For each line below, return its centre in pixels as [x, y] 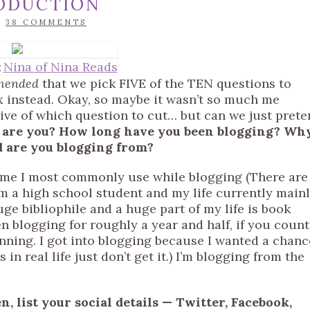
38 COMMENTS [46, 22]
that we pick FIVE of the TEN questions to [165, 83]
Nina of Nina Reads [60, 67]
